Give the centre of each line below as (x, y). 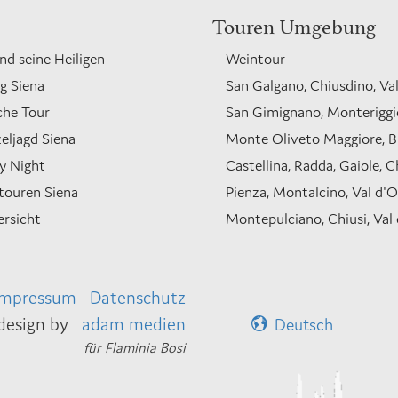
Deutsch (304, 324)
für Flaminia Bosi (135, 347)
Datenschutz (138, 297)
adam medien (134, 324)
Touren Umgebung (294, 24)
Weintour (255, 59)
